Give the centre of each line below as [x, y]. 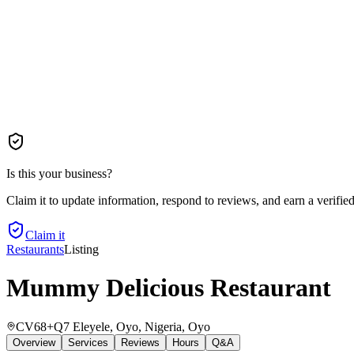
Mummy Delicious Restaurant [169, 288]
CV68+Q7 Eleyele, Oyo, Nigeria [99, 326]
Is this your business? [59, 173]
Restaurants [35, 249]
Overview [34, 342]
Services [88, 342]
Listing [81, 249]
